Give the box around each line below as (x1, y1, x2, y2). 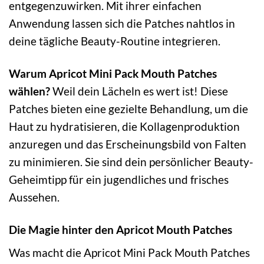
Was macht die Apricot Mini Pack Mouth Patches (9, 246, 250, 260)
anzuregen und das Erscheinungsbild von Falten (9, 137, 246, 151)
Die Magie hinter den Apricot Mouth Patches (9, 222, 232, 236)
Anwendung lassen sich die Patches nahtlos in (9, 16, 235, 30)
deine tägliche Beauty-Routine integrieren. (9, 34, 220, 48)
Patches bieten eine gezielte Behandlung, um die (9, 101, 248, 115)
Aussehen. (9, 190, 60, 204)
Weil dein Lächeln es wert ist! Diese (50, 84, 228, 98)
